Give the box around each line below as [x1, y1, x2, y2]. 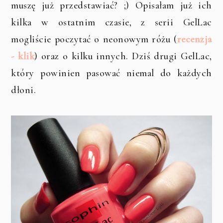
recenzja [177, 33, 212, 46]
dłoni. [11, 84, 36, 97]
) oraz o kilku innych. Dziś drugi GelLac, [34, 50, 212, 63]
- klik [11, 50, 35, 63]
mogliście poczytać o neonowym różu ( [11, 33, 177, 46]
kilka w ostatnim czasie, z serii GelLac [11, 16, 212, 29]
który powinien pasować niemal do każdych [11, 67, 212, 80]
